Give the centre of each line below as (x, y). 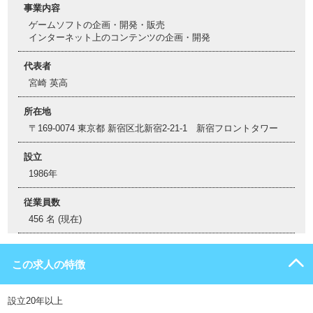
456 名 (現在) (55, 219)
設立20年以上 (35, 301)
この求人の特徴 (49, 264)
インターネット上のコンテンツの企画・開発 (119, 37)
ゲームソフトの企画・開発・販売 (97, 25)
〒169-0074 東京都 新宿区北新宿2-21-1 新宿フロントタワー (153, 128)
